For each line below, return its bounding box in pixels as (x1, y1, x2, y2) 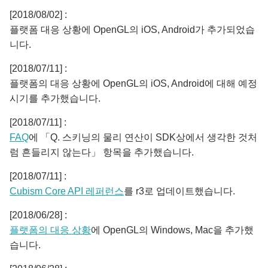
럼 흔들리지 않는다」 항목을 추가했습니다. (10, 147, 194, 157)
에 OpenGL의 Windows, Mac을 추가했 (91, 225, 254, 235)
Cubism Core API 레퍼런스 (10, 186, 124, 196)
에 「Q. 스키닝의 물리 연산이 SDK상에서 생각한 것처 (29, 132, 257, 142)
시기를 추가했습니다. (10, 93, 100, 103)
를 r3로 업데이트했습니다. (124, 186, 235, 196)
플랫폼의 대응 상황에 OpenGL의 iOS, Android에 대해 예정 (10, 78, 257, 89)
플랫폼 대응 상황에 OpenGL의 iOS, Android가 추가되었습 (10, 25, 255, 35)
